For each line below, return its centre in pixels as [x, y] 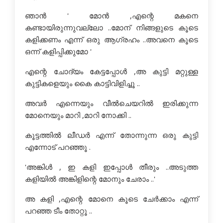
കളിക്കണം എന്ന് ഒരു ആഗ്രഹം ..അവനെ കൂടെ [111, 39]
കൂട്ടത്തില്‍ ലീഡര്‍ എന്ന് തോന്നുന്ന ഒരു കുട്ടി [111, 135]
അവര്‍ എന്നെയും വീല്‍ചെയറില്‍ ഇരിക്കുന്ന [111, 103]
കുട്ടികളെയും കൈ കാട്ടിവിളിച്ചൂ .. [82, 83]
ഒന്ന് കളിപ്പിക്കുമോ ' [58, 51]
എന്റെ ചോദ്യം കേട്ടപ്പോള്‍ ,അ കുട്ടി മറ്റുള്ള [111, 71]
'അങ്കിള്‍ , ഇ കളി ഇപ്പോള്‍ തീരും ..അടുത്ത [111, 167]
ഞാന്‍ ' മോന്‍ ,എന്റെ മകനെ [111, 15]
